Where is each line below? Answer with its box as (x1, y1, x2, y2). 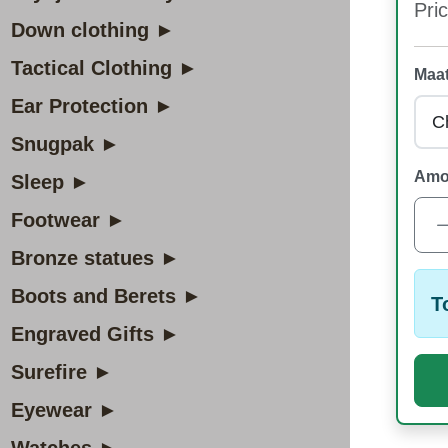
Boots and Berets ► (11, 285, 202, 307)
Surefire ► (11, 361, 113, 383)
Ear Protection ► (11, 95, 174, 117)
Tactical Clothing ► (11, 57, 198, 79)
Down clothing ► (11, 19, 175, 41)
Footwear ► (11, 209, 126, 231)
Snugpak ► (11, 133, 120, 155)
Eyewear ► (11, 399, 118, 421)
